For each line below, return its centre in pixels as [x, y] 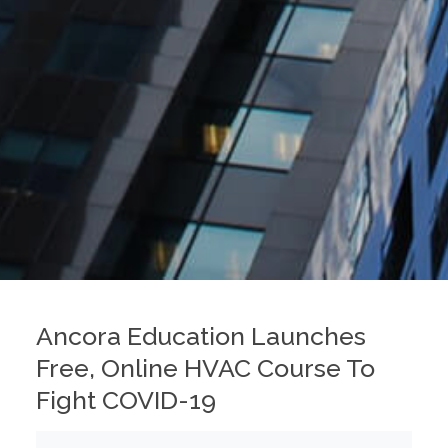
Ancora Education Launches [201, 335]
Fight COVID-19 [126, 399]
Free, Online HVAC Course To [205, 367]
